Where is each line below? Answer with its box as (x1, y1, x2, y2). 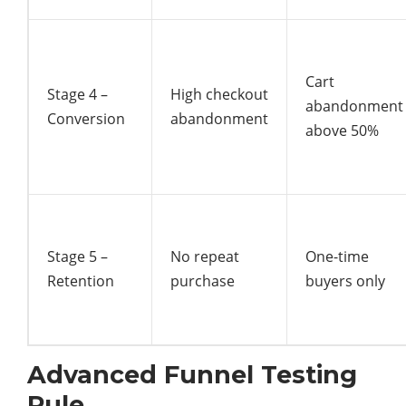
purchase (170, 270, 235, 291)
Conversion (47, 108, 125, 129)
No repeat (170, 246, 239, 266)
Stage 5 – (47, 246, 108, 266)
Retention (47, 270, 114, 291)
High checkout (170, 83, 268, 104)
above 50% (305, 120, 379, 140)
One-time (305, 246, 369, 266)
